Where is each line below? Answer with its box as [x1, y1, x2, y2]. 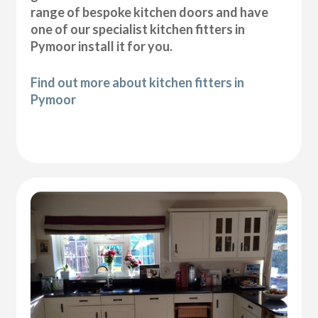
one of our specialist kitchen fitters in [31, 21, 246, 37]
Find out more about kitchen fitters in [31, 74, 245, 90]
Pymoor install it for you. [31, 38, 173, 54]
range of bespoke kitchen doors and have [31, 4, 269, 20]
